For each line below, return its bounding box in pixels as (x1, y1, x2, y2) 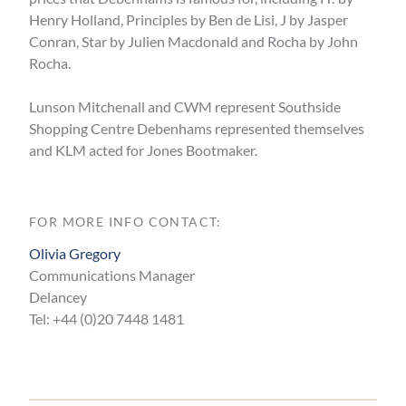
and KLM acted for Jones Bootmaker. (29, 141, 257, 159)
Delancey (29, 288, 87, 305)
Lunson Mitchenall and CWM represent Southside (29, 98, 341, 115)
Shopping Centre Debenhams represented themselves (29, 120, 364, 137)
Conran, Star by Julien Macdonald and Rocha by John (29, 33, 358, 50)
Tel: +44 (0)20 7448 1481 (29, 310, 184, 327)
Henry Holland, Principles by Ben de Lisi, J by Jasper (29, 11, 348, 28)
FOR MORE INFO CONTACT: (29, 214, 222, 229)
